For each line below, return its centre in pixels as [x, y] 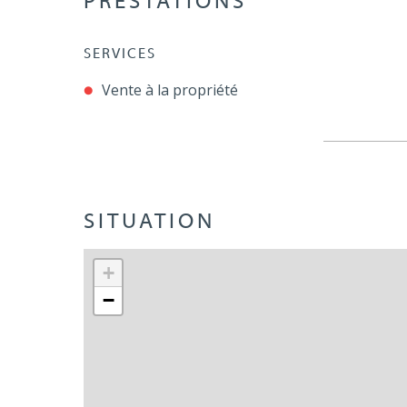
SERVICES [120, 54]
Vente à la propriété [170, 89]
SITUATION [149, 222]
